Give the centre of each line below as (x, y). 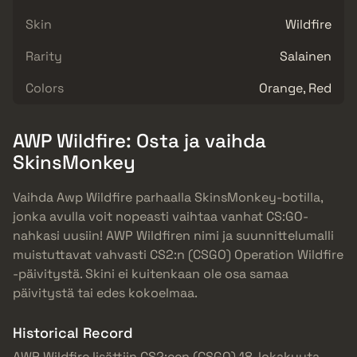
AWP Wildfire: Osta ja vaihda (139, 140)
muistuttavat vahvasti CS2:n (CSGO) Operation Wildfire (178, 255)
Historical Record (73, 333)
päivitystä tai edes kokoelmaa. (105, 293)
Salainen (306, 56)
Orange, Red (295, 88)
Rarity (44, 56)
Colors (45, 88)
